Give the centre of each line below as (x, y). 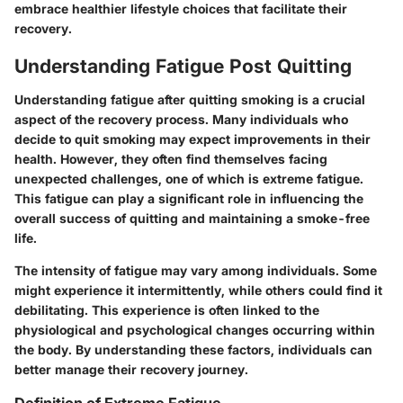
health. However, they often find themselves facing (171, 159)
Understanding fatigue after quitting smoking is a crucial (190, 100)
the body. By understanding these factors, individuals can (193, 350)
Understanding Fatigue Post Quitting (183, 66)
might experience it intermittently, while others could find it (198, 291)
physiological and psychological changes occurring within (195, 330)
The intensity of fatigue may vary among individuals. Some (196, 271)
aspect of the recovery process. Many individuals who (181, 120)
